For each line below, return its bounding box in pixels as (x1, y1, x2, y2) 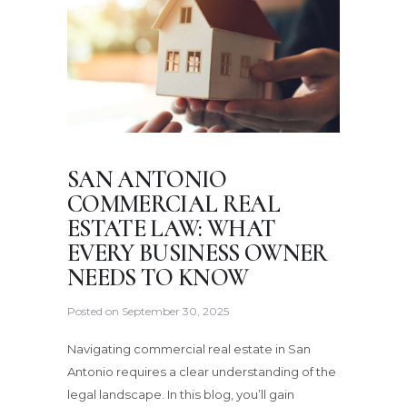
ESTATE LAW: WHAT (67, 213, 276, 243)
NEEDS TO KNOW (67, 263, 249, 293)
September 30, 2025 (122, 304, 229, 319)
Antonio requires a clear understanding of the (67, 363, 336, 379)
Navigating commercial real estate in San (67, 341, 311, 356)
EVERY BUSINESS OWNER (67, 238, 328, 268)
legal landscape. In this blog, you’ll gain (67, 386, 294, 402)
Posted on (67, 304, 122, 319)
